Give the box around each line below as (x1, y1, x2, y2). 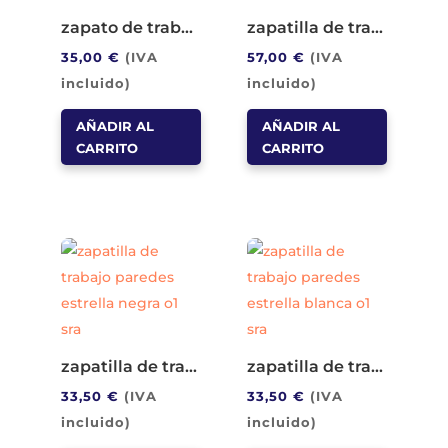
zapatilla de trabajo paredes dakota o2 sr (371, 17, 384, 37)
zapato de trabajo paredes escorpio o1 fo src (180, 17, 193, 37)
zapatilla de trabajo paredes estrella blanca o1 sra (371, 357, 384, 377)
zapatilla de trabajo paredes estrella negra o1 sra (184, 357, 197, 377)
